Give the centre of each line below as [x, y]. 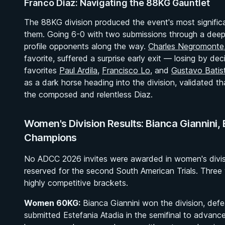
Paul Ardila [78, 70]
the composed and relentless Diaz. [88, 94]
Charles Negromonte [186, 46]
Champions [50, 138]
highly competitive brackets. [76, 183]
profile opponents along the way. [86, 46]
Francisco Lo [126, 70]
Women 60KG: [52, 203]
